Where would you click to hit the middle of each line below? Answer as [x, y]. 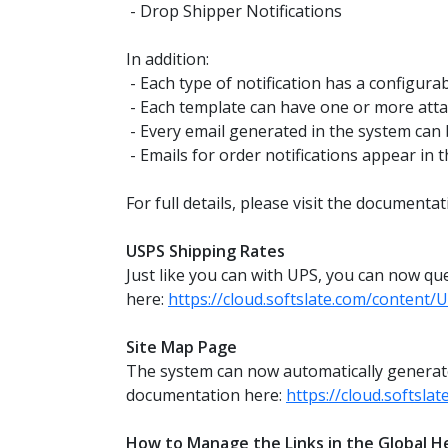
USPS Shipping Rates [205, 250]
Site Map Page [181, 346]
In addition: [167, 58]
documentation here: [206, 394]
